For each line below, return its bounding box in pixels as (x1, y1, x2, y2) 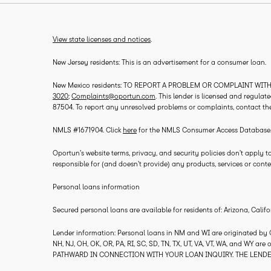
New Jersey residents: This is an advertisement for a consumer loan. (53, 57, 266, 67)
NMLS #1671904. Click (53, 125, 123, 135)
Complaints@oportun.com (71, 91, 155, 101)
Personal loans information (53, 182, 140, 192)
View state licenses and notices (53, 34, 151, 44)
